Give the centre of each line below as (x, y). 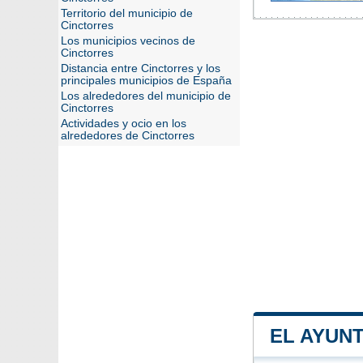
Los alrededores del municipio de (146, 96)
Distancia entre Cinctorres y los (141, 68)
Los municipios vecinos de (128, 41)
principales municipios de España (146, 81)
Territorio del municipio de (127, 13)
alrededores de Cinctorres (128, 136)
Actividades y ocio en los (124, 124)
